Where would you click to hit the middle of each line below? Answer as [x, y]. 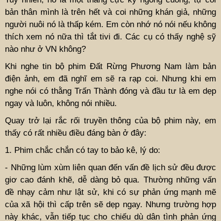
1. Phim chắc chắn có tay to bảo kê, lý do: [83, 150]
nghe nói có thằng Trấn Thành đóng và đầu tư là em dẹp [110, 91]
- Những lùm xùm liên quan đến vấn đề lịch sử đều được [110, 167]
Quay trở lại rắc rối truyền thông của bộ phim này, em [110, 120]
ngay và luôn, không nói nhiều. [61, 103]
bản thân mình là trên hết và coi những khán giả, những [110, 12]
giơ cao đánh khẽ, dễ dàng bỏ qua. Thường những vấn [110, 180]
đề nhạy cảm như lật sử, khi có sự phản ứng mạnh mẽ [110, 192]
